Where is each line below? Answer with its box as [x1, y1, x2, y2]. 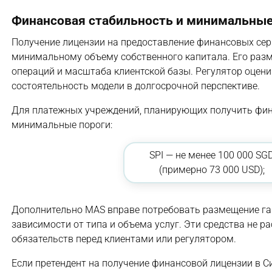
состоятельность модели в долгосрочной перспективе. [12, 80, 260, 92]
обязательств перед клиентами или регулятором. [12, 233, 236, 245]
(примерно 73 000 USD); [158, 164, 265, 176]
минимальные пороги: [12, 119, 112, 131]
